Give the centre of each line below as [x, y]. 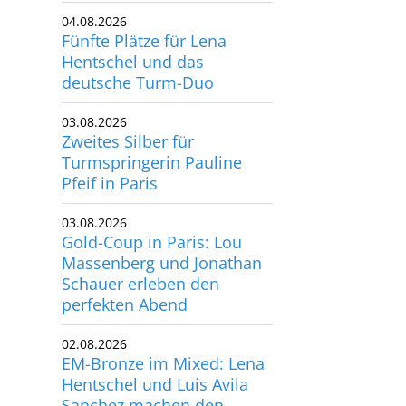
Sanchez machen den [143, 379]
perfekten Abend [125, 279]
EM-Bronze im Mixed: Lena [164, 338]
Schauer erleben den [141, 258]
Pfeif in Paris [110, 157]
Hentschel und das [133, 36]
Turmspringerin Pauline [152, 136]
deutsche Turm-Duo [138, 57]
